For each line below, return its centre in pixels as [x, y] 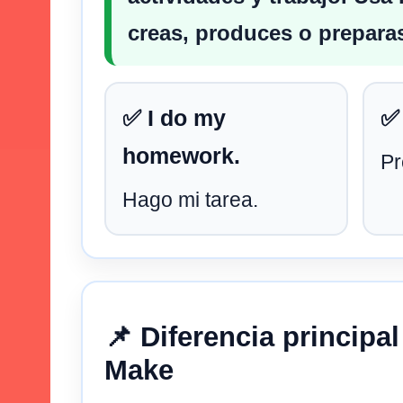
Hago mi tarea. [190, 199]
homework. [181, 156]
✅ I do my [174, 118]
